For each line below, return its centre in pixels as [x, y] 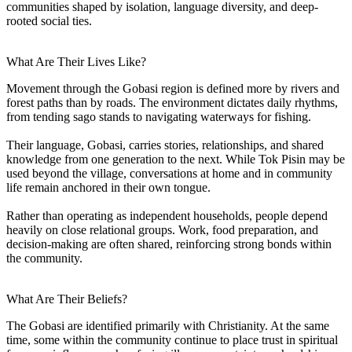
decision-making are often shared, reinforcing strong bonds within [169, 244]
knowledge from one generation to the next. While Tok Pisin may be [176, 159]
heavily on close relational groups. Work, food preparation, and [162, 229]
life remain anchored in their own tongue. [108, 187]
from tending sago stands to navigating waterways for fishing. [159, 116]
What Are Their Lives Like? [76, 61]
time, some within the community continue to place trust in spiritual [172, 339]
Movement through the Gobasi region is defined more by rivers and [173, 88]
